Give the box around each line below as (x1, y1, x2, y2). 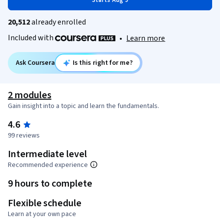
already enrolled (30, 17, 86, 27)
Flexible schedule (8, 196, 82, 211)
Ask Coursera (16, 58, 55, 68)
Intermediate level (8, 147, 87, 162)
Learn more (126, 33, 165, 44)
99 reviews (8, 131, 40, 141)
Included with (8, 32, 55, 43)
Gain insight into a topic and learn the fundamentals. (8, 101, 159, 111)
